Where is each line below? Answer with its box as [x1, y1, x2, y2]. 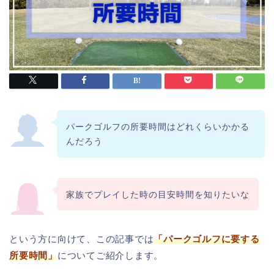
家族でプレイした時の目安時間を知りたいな [65, 189, 250, 199]
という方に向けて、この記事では [9, 234, 154, 245]
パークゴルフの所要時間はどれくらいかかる [65, 121, 250, 131]
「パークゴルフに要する [154, 234, 260, 245]
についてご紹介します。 [57, 250, 164, 261]
